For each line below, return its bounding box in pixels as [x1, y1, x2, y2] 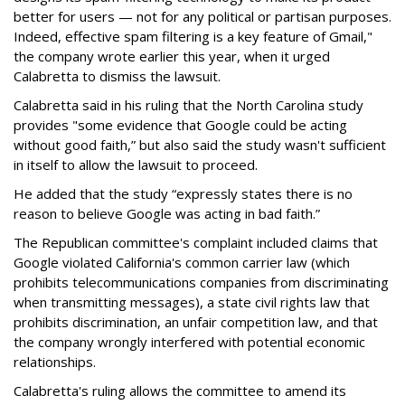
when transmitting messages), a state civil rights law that [14, 292, 370, 311]
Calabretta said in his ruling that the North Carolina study [14, 95, 363, 114]
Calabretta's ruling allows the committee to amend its [14, 381, 346, 400]
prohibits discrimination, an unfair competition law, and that [14, 312, 378, 331]
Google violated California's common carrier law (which [14, 252, 350, 271]
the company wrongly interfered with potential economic [14, 332, 365, 351]
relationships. [14, 352, 96, 371]
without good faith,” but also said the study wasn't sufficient [14, 135, 386, 154]
